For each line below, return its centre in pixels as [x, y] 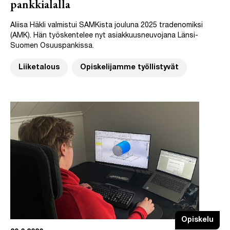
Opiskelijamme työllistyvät [129, 68]
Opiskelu [197, 221]
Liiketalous [39, 68]
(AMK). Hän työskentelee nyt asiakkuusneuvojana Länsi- [104, 36]
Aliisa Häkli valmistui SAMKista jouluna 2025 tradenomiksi [107, 25]
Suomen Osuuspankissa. [52, 46]
